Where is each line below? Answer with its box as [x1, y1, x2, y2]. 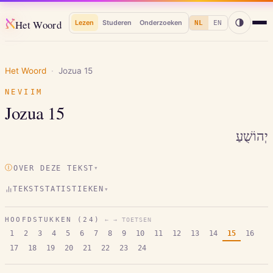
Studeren [102, 18, 132, 27]
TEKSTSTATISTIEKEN [13, 185, 104, 194]
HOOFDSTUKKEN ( [5, 215, 83, 224]
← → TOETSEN [105, 216, 152, 223]
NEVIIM [5, 87, 43, 96]
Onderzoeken [140, 18, 183, 27]
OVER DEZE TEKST [13, 163, 94, 172]
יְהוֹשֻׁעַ [236, 128, 268, 144]
